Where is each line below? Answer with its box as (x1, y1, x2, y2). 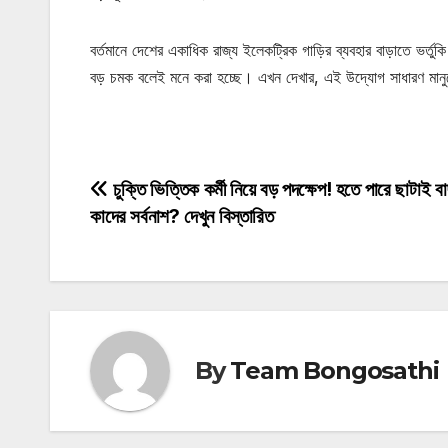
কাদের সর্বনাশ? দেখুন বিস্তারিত (90, 203, 274, 228)
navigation (89, 217, 251, 257)
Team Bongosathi (230, 356, 439, 386)
